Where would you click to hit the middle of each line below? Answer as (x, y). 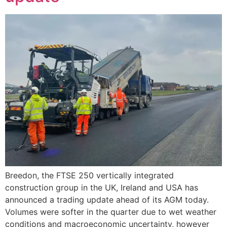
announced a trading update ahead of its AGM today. (108, 199)
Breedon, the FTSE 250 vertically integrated (89, 175)
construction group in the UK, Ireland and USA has (102, 187)
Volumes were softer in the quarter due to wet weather (111, 212)
